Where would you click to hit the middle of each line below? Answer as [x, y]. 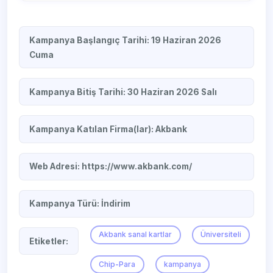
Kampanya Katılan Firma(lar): [93, 129]
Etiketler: [49, 241]
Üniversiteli [221, 235]
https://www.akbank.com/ [137, 167]
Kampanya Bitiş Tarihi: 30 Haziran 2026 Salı [123, 92]
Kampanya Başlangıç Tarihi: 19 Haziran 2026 [126, 40]
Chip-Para [117, 264]
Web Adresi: [56, 167]
